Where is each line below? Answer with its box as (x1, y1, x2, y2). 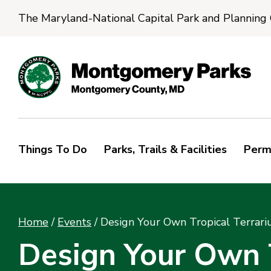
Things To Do (18, 142, 87, 157)
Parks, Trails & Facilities (104, 142, 227, 157)
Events (57, 215, 91, 230)
